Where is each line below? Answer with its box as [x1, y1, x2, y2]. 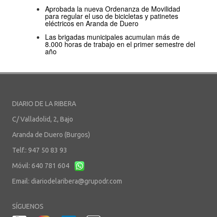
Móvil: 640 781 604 [12, 161, 71, 170]
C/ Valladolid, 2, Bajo [12, 115, 73, 123]
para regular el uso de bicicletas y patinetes [45, 11, 178, 21]
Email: [12, 177, 31, 185]
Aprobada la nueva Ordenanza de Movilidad [45, 3, 180, 14]
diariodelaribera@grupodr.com [31, 177, 122, 185]
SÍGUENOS [12, 202, 44, 210]
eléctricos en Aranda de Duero [45, 18, 139, 28]
